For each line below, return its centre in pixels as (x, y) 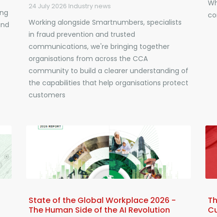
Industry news (89, 6)
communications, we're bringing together (99, 46)
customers (47, 95)
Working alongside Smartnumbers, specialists (105, 22)
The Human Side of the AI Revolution (99, 210)
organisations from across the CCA (88, 59)
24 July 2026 (47, 6)
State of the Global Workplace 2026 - (102, 200)
